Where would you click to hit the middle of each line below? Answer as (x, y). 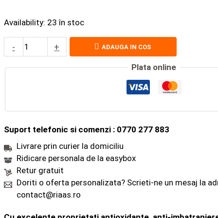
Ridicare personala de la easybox (76, 158)
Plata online (154, 67)
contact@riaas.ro (48, 194)
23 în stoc (66, 23)
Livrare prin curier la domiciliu (70, 146)
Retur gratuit (40, 170)
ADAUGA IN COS (127, 47)
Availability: (25, 23)
